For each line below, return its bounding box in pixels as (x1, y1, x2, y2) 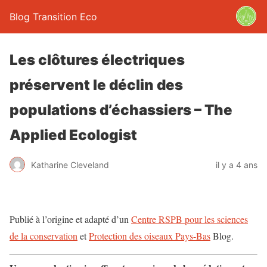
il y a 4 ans (216, 159, 257, 170)
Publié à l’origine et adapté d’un (10, 213, 131, 225)
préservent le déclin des (10, 76, 183, 94)
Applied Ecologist (10, 126, 137, 144)
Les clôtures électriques (10, 51, 185, 69)
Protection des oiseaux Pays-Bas (89, 229, 210, 242)
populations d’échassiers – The (10, 101, 232, 119)
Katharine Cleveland (31, 159, 109, 170)
